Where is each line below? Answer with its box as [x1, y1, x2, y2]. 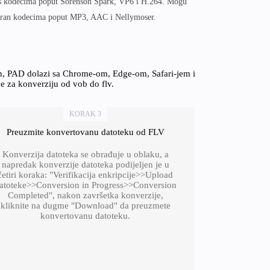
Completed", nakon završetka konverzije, [7, 190, 163, 200]
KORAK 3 [69, 110, 102, 118]
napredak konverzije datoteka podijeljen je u [1, 160, 169, 169]
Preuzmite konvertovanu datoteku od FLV [6, 127, 165, 137]
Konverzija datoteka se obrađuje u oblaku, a [2, 149, 169, 159]
